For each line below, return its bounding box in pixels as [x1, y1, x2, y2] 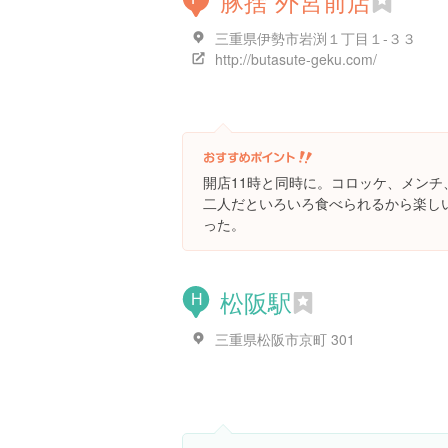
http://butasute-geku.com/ [215, 49, 377, 69]
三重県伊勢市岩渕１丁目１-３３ [215, 28, 416, 48]
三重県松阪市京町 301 [215, 329, 355, 349]
